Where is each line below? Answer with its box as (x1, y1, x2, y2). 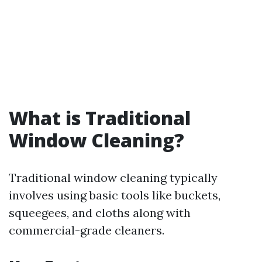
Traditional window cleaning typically (9, 170, 218, 185)
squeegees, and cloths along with (9, 205, 191, 220)
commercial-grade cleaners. (9, 223, 164, 237)
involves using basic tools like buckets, (9, 188, 220, 202)
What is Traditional (9, 105, 191, 130)
